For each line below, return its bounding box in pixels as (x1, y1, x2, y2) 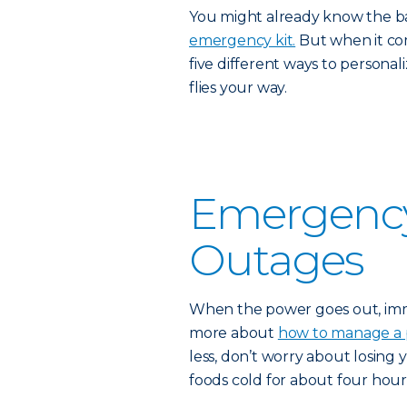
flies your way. (189, 79, 288, 96)
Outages (189, 233, 364, 286)
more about (189, 324, 278, 342)
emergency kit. (189, 32, 296, 49)
